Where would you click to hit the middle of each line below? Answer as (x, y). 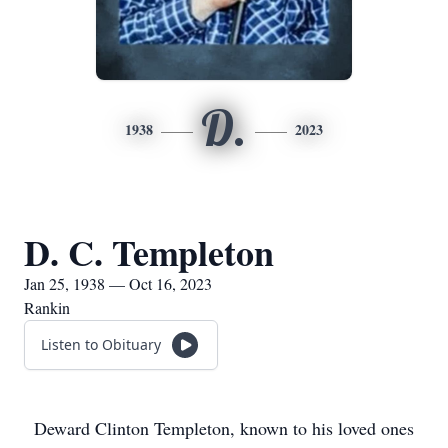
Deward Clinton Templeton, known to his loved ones (224, 428)
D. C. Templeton (149, 252)
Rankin (47, 307)
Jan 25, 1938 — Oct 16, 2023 (118, 283)
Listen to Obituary (101, 344)
